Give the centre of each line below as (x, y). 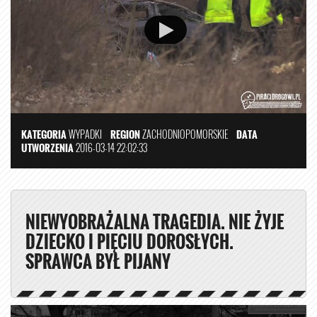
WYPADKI (85, 134)
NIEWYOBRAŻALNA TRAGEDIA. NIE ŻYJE (155, 222)
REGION (125, 134)
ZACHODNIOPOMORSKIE (188, 134)
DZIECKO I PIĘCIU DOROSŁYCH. (129, 242)
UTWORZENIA (47, 148)
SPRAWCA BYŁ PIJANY (98, 261)
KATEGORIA (44, 134)
